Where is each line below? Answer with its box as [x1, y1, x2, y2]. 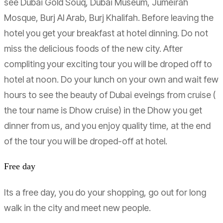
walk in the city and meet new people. [4, 203, 151, 214]
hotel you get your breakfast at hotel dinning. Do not [4, 27, 208, 38]
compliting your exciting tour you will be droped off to [4, 58, 212, 69]
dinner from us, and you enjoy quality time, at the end [4, 120, 211, 131]
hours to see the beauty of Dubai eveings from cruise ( [4, 89, 216, 100]
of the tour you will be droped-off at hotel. [4, 135, 167, 146]
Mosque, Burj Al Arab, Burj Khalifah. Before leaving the [4, 12, 214, 23]
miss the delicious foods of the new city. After [4, 43, 183, 54]
